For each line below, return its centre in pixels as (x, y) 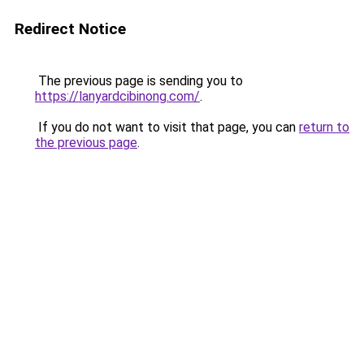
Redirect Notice (70, 29)
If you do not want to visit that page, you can (167, 127)
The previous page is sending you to (139, 81)
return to (324, 127)
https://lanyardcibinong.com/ (117, 96)
